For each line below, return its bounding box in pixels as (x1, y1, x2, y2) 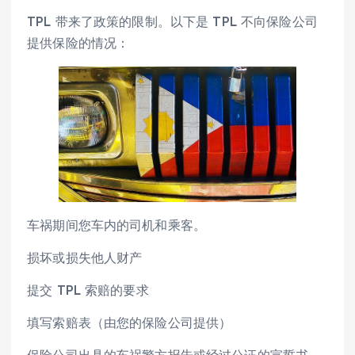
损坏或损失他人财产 (27, 250, 143, 265)
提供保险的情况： (27, 35, 130, 52)
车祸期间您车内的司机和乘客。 (27, 216, 207, 233)
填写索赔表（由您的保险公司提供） (27, 315, 232, 331)
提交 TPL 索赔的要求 (27, 282, 149, 299)
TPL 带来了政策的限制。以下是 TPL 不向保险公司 (27, 13, 318, 30)
